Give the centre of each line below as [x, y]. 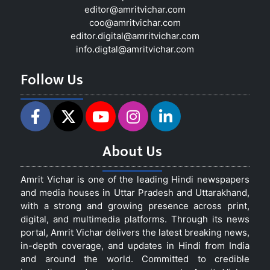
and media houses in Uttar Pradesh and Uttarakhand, [135, 192]
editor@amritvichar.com [135, 9]
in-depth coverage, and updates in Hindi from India [135, 245]
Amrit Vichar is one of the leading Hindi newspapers [135, 179]
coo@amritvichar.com [135, 22]
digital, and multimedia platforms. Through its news [135, 219]
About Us [132, 152]
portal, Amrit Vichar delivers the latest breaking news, [135, 232]
